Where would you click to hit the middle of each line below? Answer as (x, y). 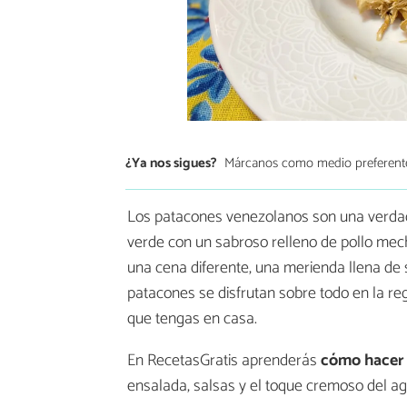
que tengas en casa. (192, 319)
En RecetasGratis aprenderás (224, 361)
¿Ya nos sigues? (171, 163)
